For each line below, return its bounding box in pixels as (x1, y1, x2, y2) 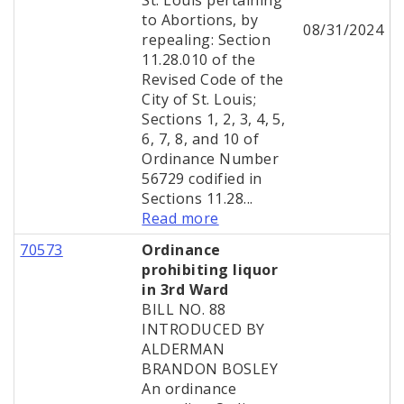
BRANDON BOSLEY (142, 359, 279, 380)
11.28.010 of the (142, 50, 256, 70)
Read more (142, 208, 219, 229)
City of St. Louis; (142, 89, 257, 110)
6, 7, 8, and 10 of (142, 129, 260, 150)
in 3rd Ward (142, 280, 229, 300)
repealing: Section (142, 30, 271, 50)
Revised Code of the (142, 69, 284, 90)
